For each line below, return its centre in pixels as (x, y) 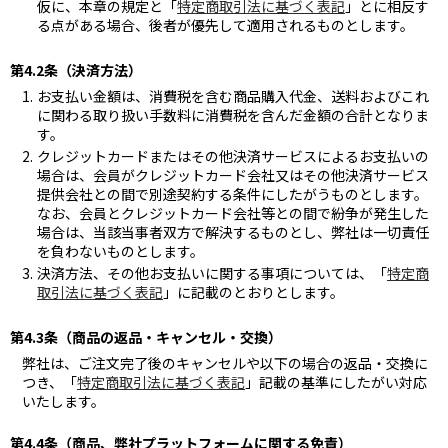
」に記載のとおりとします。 (253, 291)
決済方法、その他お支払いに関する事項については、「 (212, 272)
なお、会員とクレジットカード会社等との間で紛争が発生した (233, 212)
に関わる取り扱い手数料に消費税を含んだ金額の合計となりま (233, 114)
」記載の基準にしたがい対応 (336, 381)
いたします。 (63, 400)
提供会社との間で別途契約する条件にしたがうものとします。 (232, 193)
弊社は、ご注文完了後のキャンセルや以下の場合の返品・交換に (225, 362)
